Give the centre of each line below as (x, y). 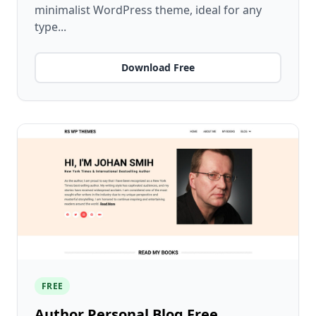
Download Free (158, 67)
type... (50, 27)
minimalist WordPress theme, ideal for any (148, 10)
